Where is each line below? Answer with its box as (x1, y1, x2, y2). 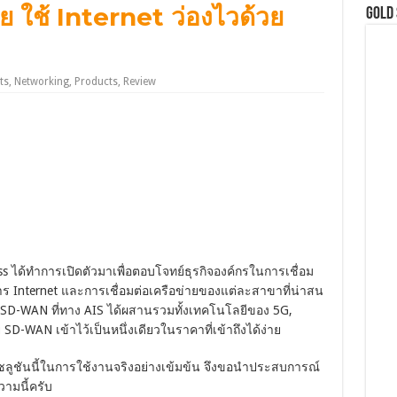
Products (74, 75, 118, 89)
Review (122, 75, 156, 89)
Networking (13, 75, 69, 89)
